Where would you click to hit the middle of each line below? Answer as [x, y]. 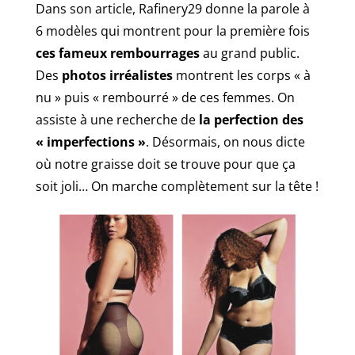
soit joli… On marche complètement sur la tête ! [177, 186]
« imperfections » [90, 141]
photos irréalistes [117, 75]
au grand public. [249, 53]
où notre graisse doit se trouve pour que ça [165, 164]
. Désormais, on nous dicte [225, 141]
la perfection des [251, 119]
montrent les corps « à [241, 75]
